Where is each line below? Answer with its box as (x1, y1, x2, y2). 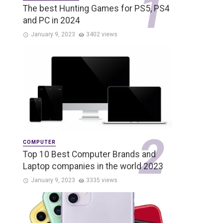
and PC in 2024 (23, 15, 80, 26)
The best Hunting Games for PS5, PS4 (23, 3, 170, 14)
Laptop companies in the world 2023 (23, 161, 163, 172)
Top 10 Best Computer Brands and (23, 149, 156, 160)
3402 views (86, 31, 118, 38)
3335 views (86, 177, 118, 184)
